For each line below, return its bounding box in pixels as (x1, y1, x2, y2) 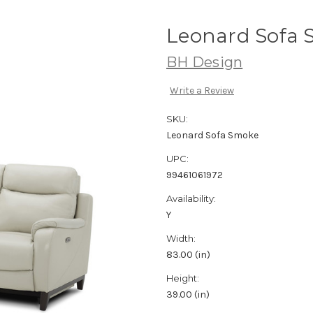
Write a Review (169, 85, 234, 97)
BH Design (166, 53, 243, 71)
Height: (166, 272, 199, 284)
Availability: (166, 193, 216, 205)
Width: (166, 233, 196, 245)
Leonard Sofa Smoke (166, 129, 259, 142)
